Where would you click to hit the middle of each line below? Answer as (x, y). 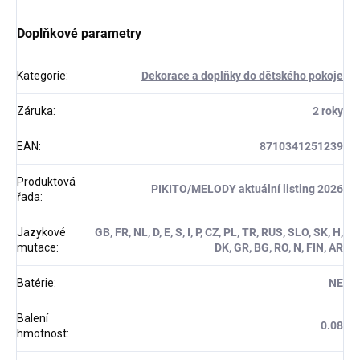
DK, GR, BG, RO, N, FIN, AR (279, 248)
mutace (37, 248)
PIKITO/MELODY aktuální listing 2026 (247, 189)
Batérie (35, 283)
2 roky (328, 111)
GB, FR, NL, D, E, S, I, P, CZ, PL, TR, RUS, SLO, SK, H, (219, 233)
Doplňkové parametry (79, 34)
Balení (33, 319)
